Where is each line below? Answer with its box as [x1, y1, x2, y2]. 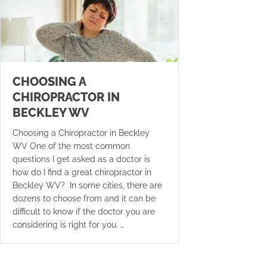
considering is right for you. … [13, 220, 124, 230]
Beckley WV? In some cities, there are [13, 181, 162, 191]
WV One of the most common [13, 141, 130, 151]
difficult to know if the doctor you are [13, 207, 155, 217]
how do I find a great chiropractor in [13, 167, 151, 178]
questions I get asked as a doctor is [13, 154, 150, 164]
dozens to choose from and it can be [13, 194, 156, 204]
